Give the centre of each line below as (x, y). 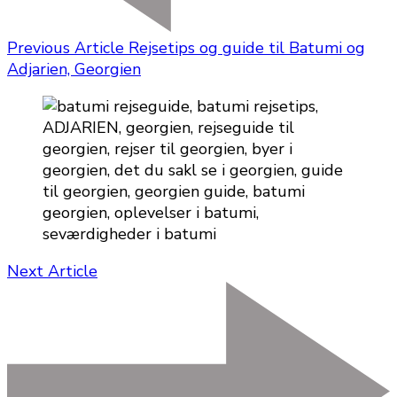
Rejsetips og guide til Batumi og (247, 48)
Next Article (52, 272)
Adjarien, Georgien (74, 70)
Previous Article (66, 48)
